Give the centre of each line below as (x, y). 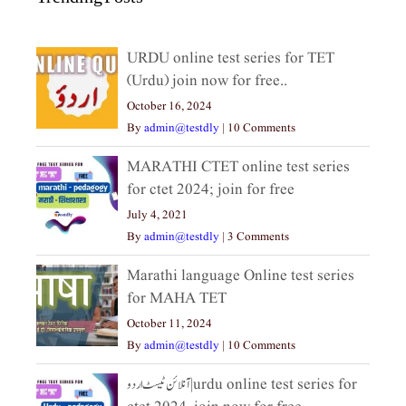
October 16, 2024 (169, 106)
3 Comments (258, 237)
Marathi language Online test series (241, 275)
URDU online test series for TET (231, 58)
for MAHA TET (177, 298)
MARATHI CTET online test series (238, 167)
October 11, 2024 (169, 324)
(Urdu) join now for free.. (207, 81)
